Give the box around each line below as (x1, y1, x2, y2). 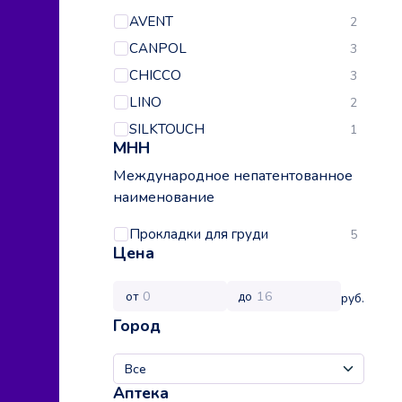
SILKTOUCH (129, 120, 205, 139)
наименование (113, 188, 214, 208)
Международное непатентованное (113, 166, 353, 187)
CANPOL (129, 39, 187, 58)
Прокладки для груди (129, 225, 268, 244)
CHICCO (129, 66, 181, 85)
